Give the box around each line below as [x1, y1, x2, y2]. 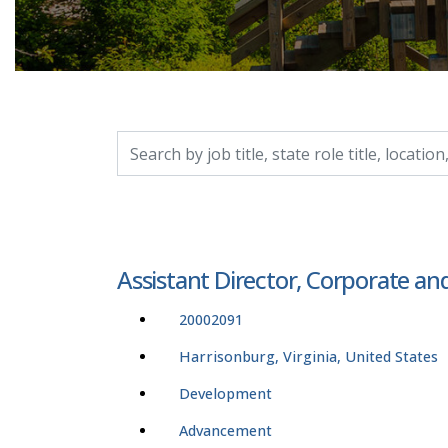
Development [179, 384, 272, 404]
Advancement [179, 421, 272, 441]
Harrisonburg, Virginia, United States [179, 347, 438, 367]
